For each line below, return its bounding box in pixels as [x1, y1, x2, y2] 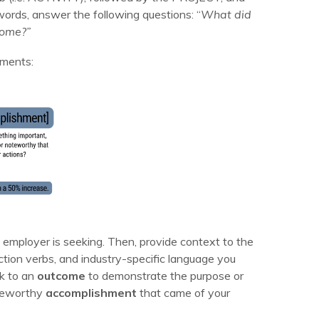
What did [201, 6, 251, 21]
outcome [37, 268, 85, 283]
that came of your [137, 286, 230, 300]
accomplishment [46, 286, 137, 300]
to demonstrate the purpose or [85, 268, 244, 283]
